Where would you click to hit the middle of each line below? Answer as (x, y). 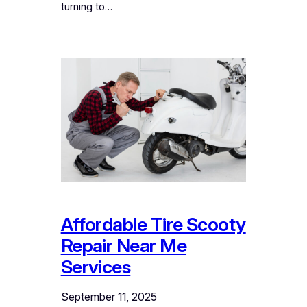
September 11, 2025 (109, 297)
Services (96, 267)
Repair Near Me (124, 246)
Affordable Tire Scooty (153, 225)
